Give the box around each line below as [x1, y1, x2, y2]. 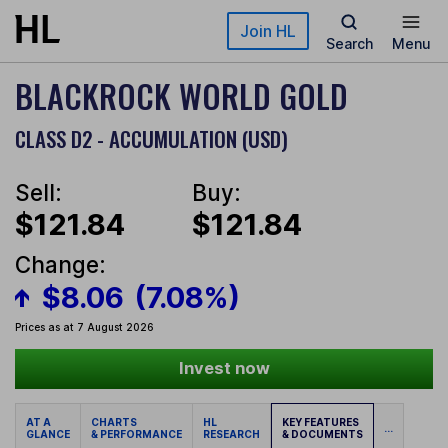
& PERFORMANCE [91, 428, 182, 441]
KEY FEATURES [282, 416, 361, 429]
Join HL [240, 21, 296, 41]
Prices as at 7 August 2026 [15, 321, 154, 334]
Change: [15, 251, 106, 279]
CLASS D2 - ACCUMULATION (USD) [15, 123, 288, 154]
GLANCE [26, 428, 70, 441]
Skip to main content [15, 16, 159, 33]
